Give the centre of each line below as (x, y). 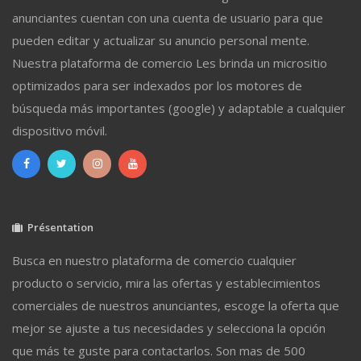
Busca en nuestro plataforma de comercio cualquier (154, 260)
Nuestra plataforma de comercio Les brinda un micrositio (170, 62)
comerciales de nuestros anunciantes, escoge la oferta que (176, 305)
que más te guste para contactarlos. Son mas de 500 (159, 350)
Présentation (58, 227)
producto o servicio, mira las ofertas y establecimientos (166, 282)
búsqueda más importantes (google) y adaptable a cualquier (179, 108)
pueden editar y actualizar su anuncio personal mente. (161, 40)
